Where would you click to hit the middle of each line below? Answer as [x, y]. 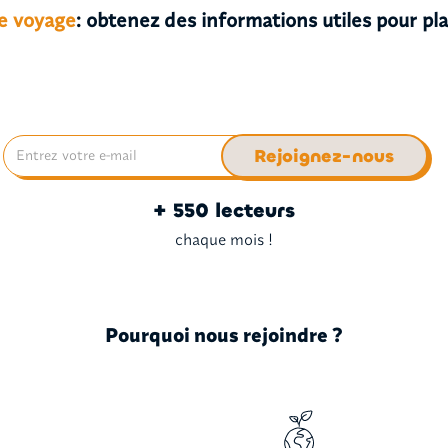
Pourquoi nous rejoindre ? [224, 335]
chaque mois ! [223, 238]
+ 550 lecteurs [223, 210]
